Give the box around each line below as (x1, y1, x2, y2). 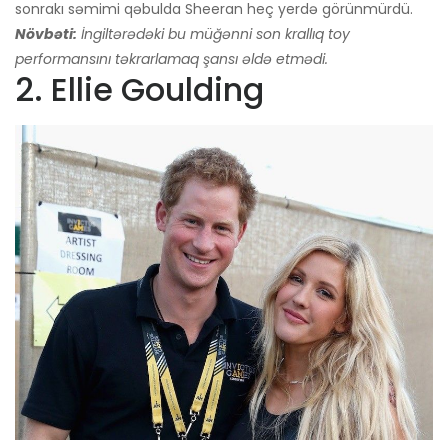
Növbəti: (15, 24, 77, 45)
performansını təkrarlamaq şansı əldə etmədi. (15, 49, 328, 70)
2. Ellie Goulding (15, 67, 264, 113)
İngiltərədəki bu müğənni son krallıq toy (81, 24, 350, 45)
